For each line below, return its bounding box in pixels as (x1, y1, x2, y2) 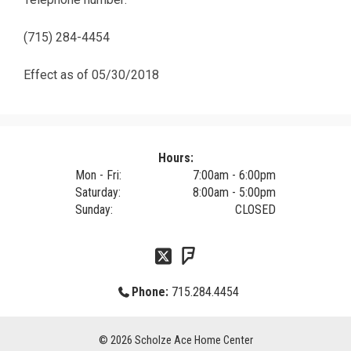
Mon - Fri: (75, 167, 121, 183)
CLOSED (235, 201, 276, 217)
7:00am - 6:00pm (193, 167, 276, 183)
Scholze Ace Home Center (134, 333, 253, 347)
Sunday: (75, 201, 113, 217)
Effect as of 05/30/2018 (24, 67, 159, 82)
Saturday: (75, 184, 121, 200)
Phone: (132, 284, 169, 299)
